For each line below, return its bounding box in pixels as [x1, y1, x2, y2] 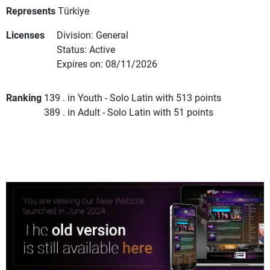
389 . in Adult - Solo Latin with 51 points [44, 105, 213, 119]
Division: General [57, 28, 128, 42]
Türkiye [58, 4, 89, 17]
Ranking [6, 91, 42, 104]
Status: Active [57, 43, 115, 56]
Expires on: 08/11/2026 [57, 57, 157, 71]
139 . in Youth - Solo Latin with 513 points [44, 91, 221, 104]
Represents [6, 4, 55, 17]
